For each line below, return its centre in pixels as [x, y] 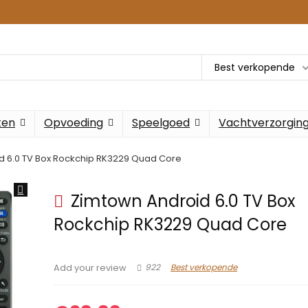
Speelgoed [161, 123]
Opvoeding [74, 123]
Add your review [90, 268]
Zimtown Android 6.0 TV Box [181, 201]
